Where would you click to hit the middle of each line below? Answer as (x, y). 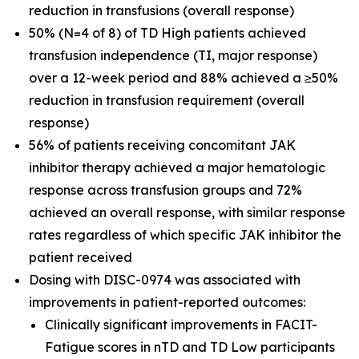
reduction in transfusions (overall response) (161, 10)
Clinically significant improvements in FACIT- (181, 325)
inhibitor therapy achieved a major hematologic (177, 167)
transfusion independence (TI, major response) (173, 55)
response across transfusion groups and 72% (165, 190)
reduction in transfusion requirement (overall (167, 100)
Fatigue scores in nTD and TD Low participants (190, 347)
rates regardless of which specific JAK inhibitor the (185, 235)
